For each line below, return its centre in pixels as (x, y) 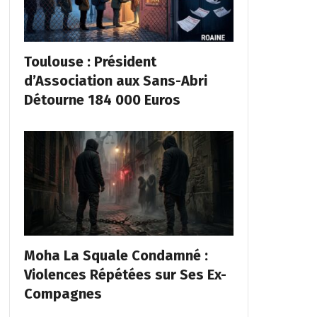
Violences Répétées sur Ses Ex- (125, 275)
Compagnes (63, 294)
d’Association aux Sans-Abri (115, 81)
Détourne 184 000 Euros (102, 100)
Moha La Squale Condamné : (116, 256)
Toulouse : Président (90, 62)
